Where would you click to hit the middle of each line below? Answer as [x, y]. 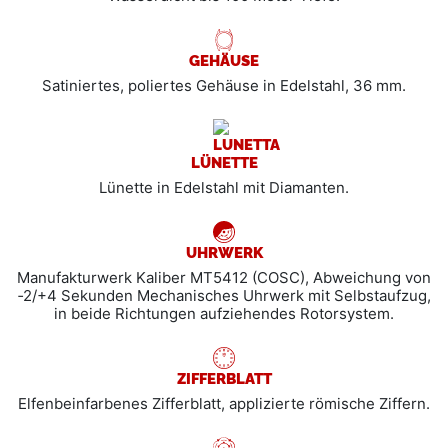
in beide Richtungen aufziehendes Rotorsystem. [224, 313]
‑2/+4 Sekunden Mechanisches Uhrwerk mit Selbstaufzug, [224, 295]
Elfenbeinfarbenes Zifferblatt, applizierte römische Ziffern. [224, 403]
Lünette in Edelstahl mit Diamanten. [224, 187]
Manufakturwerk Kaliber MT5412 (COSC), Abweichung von [224, 277]
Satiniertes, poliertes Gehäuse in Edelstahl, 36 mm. [224, 85]
